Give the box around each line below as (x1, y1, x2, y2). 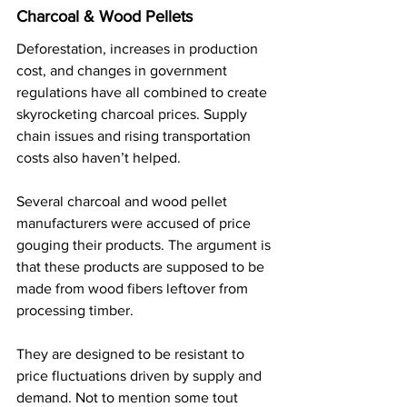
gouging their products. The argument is (16, 236, 274, 253)
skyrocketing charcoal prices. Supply (16, 105, 251, 122)
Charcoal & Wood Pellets (16, 6, 193, 25)
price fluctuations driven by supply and (16, 367, 265, 383)
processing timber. (16, 302, 134, 318)
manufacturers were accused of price (16, 214, 254, 231)
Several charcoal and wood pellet (16, 193, 231, 209)
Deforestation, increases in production (16, 40, 262, 56)
